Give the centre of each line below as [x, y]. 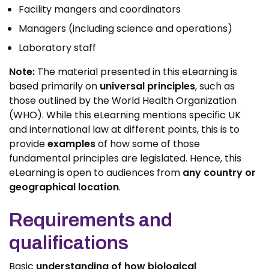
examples [73, 144]
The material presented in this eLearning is [137, 72]
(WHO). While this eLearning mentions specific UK [125, 115]
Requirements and [91, 220]
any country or [219, 173]
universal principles [147, 86]
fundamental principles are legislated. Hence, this [125, 158]
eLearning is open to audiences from [96, 173]
